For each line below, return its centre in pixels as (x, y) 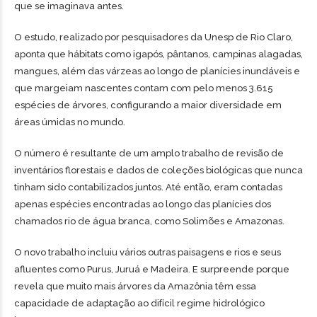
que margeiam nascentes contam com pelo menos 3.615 (144, 88)
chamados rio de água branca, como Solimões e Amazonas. (149, 221)
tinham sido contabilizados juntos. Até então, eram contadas (148, 187)
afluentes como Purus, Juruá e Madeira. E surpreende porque (152, 269)
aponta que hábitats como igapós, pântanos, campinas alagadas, (158, 54)
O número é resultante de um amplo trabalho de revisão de (149, 153)
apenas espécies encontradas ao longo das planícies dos (143, 204)
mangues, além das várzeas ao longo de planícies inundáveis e (157, 71)
